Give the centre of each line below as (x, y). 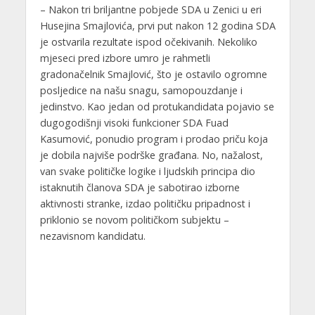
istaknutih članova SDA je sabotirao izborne (140, 187)
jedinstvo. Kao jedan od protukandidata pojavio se (157, 106)
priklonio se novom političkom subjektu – (134, 219)
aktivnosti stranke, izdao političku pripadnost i (145, 203)
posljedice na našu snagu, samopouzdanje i (141, 90)
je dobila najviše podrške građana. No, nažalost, (151, 155)
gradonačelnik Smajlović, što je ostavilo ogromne (153, 74)
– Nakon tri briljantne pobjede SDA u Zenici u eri (150, 9)
